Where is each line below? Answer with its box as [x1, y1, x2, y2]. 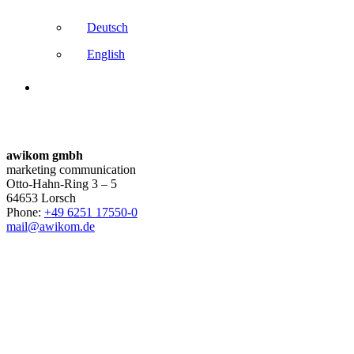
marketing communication [6, 162, 136, 176]
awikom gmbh [6, 148, 83, 162]
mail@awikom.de [6, 219, 95, 233]
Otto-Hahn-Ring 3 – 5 [6, 176, 117, 190]
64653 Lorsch [6, 190, 76, 205]
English [87, 47, 125, 61]
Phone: [6, 205, 44, 219]
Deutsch [87, 20, 128, 34]
